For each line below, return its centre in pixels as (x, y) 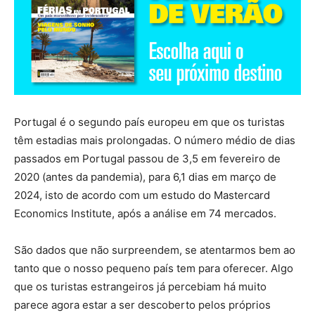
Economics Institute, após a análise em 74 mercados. (145, 214)
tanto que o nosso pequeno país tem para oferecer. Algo (154, 269)
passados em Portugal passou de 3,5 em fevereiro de (147, 159)
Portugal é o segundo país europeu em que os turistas (149, 122)
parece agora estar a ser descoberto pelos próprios (142, 305)
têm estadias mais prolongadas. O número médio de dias (155, 141)
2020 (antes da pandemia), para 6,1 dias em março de (145, 177)
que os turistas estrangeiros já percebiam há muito (140, 287)
